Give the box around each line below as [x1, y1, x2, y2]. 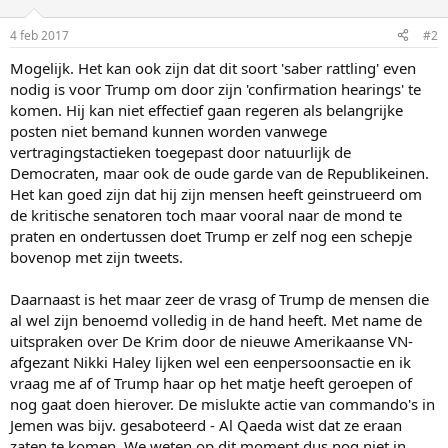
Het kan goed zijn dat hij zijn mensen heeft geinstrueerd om [10, 183, 422, 204]
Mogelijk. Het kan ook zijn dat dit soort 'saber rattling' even [10, 57, 416, 78]
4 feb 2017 [10, 26, 69, 44]
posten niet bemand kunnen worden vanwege [10, 120, 327, 141]
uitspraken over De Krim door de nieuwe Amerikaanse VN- [10, 330, 413, 351]
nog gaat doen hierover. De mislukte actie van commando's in [10, 393, 435, 414]
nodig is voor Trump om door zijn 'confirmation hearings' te [10, 78, 421, 99]
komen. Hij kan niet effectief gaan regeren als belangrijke [10, 99, 403, 120]
